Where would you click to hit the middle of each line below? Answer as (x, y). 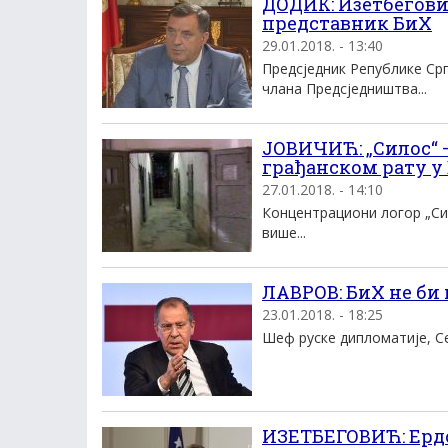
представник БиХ (347, 23)
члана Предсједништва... (344, 88)
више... (284, 232)
